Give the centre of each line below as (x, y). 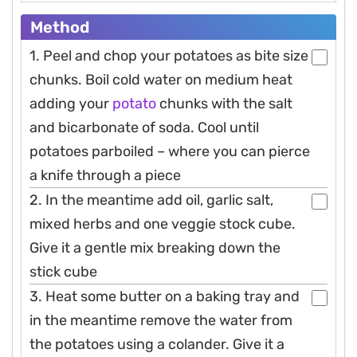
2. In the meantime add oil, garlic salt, (151, 200)
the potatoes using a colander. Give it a (157, 345)
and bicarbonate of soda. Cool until (144, 128)
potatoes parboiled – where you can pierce (170, 152)
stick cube (63, 272)
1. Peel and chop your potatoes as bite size (169, 56)
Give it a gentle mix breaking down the (155, 248)
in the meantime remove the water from (161, 321)
